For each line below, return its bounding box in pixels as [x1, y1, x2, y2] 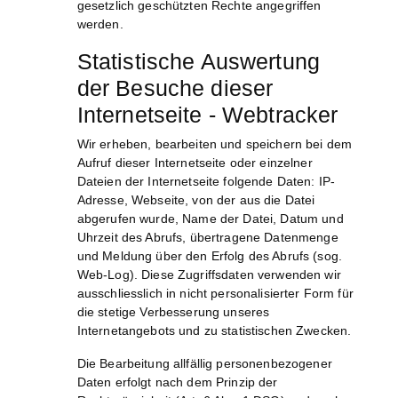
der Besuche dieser [76, 76, 274, 101]
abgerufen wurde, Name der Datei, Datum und [76, 211, 344, 227]
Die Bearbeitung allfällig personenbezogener [76, 356, 332, 371]
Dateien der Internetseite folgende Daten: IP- [76, 174, 336, 189]
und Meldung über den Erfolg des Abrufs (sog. [76, 249, 342, 264]
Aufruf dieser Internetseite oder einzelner [76, 155, 313, 171]
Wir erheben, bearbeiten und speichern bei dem [76, 137, 353, 152]
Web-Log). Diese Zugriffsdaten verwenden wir [76, 267, 341, 283]
